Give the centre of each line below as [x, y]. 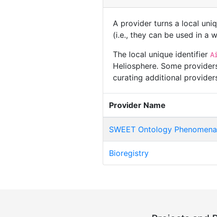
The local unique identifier [162, 54]
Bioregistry [129, 153]
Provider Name [137, 105]
